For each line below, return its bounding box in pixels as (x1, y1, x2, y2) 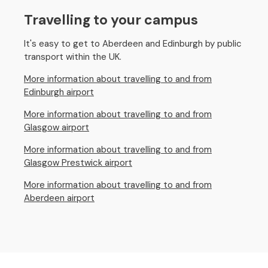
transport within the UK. (24, 51, 121, 63)
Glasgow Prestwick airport (24, 157, 132, 169)
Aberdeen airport (24, 192, 95, 204)
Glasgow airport (24, 121, 89, 133)
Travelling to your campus (24, 11, 198, 29)
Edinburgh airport (24, 86, 94, 98)
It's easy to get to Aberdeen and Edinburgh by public (24, 38, 242, 50)
